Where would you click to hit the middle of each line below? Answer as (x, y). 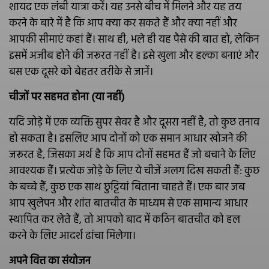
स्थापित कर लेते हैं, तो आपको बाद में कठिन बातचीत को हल (125, 220)
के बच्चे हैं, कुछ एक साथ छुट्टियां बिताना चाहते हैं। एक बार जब (127, 188)
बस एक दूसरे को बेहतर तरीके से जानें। (81, 72)
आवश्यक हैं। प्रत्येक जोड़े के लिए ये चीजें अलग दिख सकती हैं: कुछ (134, 171)
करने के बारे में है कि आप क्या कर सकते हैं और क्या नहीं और (123, 24)
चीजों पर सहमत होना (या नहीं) (67, 98)
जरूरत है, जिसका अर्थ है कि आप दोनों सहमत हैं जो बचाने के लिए (132, 155)
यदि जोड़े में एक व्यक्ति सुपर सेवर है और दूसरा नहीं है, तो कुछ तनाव (134, 123)
